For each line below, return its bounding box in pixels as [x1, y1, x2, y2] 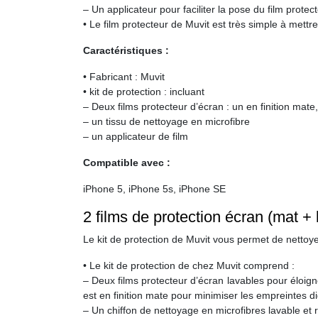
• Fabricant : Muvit [83, 71, 165, 82]
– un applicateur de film [83, 131, 188, 142]
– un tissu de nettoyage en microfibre [83, 116, 250, 127]
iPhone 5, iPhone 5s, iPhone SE [83, 183, 226, 194]
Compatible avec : [83, 157, 170, 168]
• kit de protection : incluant [83, 86, 204, 97]
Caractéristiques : [83, 45, 169, 56]
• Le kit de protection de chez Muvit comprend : [83, 260, 295, 271]
